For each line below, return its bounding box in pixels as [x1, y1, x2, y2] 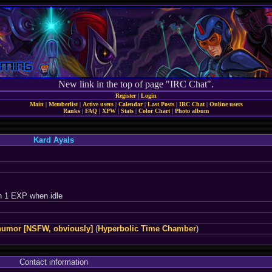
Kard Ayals [33, 135, 74, 144]
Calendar [118, 101, 143, 107]
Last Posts [147, 101, 174, 107]
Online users [209, 101, 243, 107]
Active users [82, 101, 114, 107]
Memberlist [48, 101, 78, 107]
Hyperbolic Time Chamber [98, 224, 196, 233]
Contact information [19, 257, 88, 267]
